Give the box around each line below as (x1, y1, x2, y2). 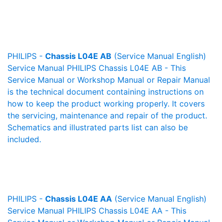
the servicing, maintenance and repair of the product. (7, 111, 207, 120)
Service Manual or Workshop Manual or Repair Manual (7, 75, 210, 85)
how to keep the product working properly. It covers (7, 99, 205, 109)
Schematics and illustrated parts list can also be (7, 122, 188, 132)
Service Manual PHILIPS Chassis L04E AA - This (7, 206, 186, 216)
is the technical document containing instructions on (7, 87, 204, 97)
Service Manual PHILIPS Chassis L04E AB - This (7, 63, 186, 73)
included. (7, 134, 41, 144)
